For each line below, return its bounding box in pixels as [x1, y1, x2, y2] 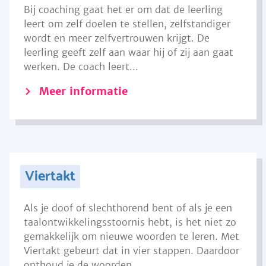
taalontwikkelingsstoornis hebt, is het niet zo [24, 216, 236, 228]
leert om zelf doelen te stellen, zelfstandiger [24, 18, 230, 30]
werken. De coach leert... [24, 61, 138, 72]
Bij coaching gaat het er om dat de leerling [24, 4, 223, 15]
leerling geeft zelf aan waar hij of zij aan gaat [24, 46, 233, 58]
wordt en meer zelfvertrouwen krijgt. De [24, 32, 210, 44]
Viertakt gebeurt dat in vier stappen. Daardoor [24, 245, 239, 256]
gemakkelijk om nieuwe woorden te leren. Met [24, 230, 239, 242]
